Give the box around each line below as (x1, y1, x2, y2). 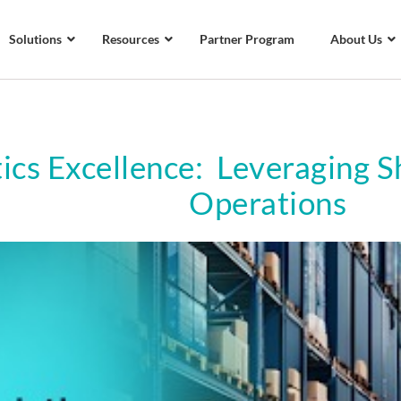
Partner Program (199, 31, 294, 47)
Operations (189, 183, 346, 221)
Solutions (8, 31, 62, 47)
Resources (101, 31, 159, 47)
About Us (329, 31, 382, 47)
